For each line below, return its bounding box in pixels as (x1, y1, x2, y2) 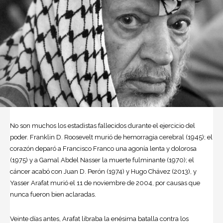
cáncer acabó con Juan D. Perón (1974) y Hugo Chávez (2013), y (10, 168, 197, 176)
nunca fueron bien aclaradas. (10, 191, 96, 199)
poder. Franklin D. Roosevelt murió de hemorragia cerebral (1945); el (10, 133, 213, 141)
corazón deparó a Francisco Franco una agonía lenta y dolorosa (10, 145, 197, 153)
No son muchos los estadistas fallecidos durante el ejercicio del (10, 122, 195, 130)
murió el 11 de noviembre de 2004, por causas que (49, 179, 200, 187)
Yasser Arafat (10, 179, 49, 187)
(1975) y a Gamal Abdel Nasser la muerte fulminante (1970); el (10, 156, 194, 164)
